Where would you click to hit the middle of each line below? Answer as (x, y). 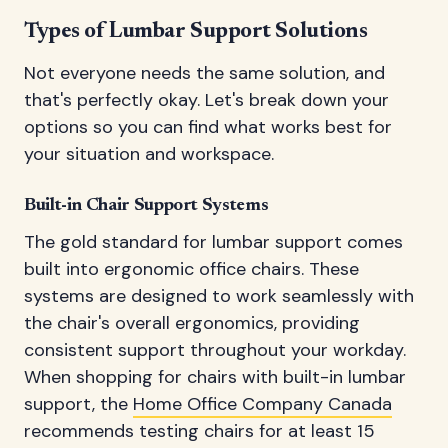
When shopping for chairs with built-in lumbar (215, 376)
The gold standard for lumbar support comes (213, 241)
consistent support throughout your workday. (215, 349)
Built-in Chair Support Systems (146, 205)
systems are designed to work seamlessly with (219, 295)
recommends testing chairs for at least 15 (199, 430)
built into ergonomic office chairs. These (191, 268)
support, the (78, 403)
